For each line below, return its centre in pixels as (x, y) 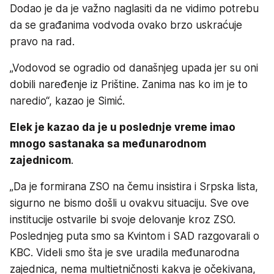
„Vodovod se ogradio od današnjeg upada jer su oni (134, 68)
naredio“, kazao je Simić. (67, 101)
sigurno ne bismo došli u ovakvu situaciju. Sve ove (129, 203)
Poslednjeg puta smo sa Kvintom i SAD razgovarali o (135, 236)
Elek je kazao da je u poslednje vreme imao (123, 128)
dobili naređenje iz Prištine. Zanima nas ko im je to (129, 85)
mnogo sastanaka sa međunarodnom (108, 144)
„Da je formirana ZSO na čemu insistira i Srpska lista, (134, 187)
